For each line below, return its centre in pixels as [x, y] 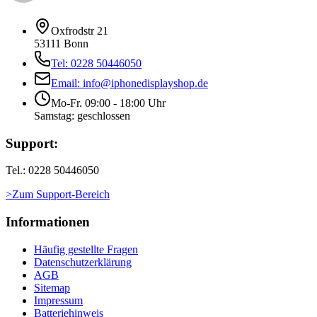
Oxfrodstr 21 [80, 31]
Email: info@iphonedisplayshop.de [129, 83]
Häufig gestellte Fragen [86, 249]
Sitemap [52, 287]
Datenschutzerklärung [83, 262]
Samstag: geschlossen [82, 116]
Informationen [48, 222]
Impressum [58, 300]
